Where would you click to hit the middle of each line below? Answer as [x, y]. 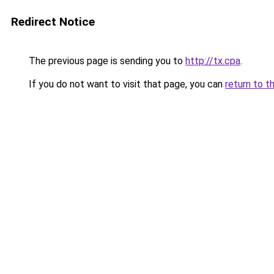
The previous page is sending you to [106, 61]
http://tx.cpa [213, 61]
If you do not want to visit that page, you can [126, 84]
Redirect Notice [53, 22]
